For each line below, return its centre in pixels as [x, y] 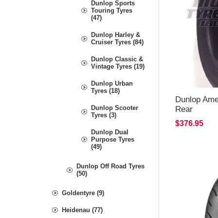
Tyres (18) [105, 91]
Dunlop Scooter [115, 108]
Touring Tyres [112, 10]
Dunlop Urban [112, 83]
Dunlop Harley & [116, 35]
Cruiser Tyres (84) [117, 42]
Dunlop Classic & [117, 59]
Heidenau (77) [82, 210]
